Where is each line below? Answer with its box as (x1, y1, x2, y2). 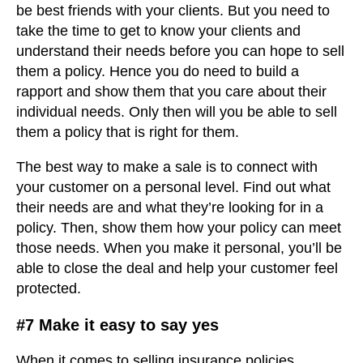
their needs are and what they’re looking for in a (16, 199, 323, 216)
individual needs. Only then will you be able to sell (16, 104, 337, 121)
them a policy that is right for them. (16, 124, 239, 141)
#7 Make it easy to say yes (16, 316, 219, 335)
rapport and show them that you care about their (16, 83, 327, 100)
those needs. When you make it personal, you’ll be (16, 240, 342, 257)
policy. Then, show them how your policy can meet (16, 220, 341, 237)
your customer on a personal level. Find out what (16, 179, 331, 196)
